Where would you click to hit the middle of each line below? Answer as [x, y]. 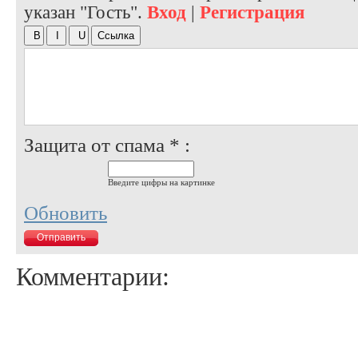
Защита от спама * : [107, 145]
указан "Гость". [86, 12]
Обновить [66, 213]
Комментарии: [93, 276]
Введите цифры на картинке [161, 182]
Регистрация [252, 12]
